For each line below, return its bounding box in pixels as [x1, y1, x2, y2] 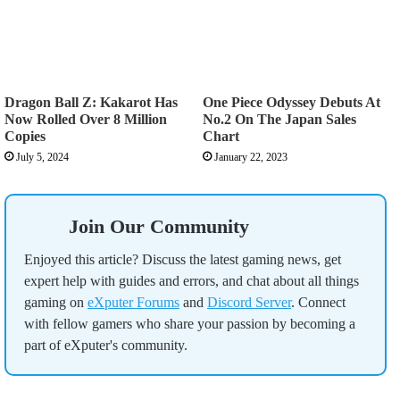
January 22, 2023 [214, 151, 287, 164]
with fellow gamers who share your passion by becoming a [24, 316, 355, 332]
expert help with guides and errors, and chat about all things [24, 273, 359, 289]
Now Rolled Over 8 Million [4, 112, 167, 128]
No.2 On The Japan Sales [203, 112, 356, 128]
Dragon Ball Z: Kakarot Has [4, 95, 178, 111]
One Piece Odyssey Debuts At [203, 95, 380, 111]
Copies [4, 129, 46, 145]
